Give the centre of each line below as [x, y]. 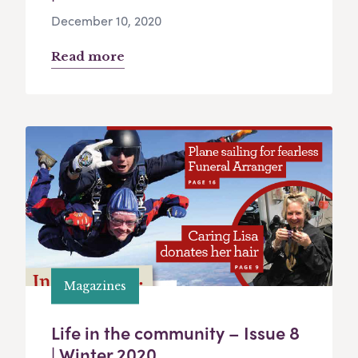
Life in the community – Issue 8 [175, 333]
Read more [88, 57]
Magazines [95, 286]
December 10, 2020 [106, 21]
